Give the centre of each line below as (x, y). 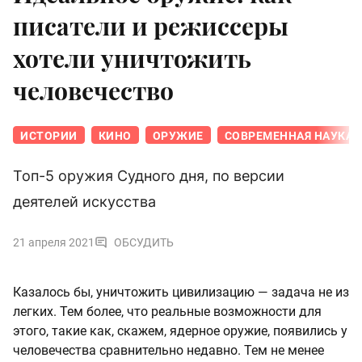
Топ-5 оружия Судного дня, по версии (149, 176)
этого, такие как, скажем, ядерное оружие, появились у (180, 331)
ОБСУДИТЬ (144, 243)
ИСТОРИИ (49, 136)
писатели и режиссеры (151, 26)
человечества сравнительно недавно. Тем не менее (168, 351)
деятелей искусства (84, 202)
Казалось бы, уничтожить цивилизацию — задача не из (181, 293)
